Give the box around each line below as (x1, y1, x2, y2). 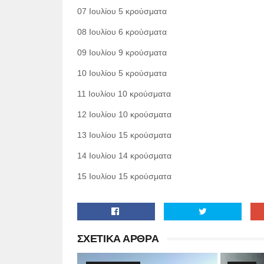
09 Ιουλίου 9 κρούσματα (77, 48, 167, 57)
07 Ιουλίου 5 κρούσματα (77, 6, 167, 16)
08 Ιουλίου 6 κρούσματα (77, 27, 167, 37)
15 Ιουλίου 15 (77, 171, 128, 181)
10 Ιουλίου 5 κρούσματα (77, 68, 167, 78)
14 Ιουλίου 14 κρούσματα (77, 151, 171, 160)
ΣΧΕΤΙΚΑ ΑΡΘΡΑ (77, 233, 159, 245)
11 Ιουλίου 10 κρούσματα (77, 89, 171, 98)
